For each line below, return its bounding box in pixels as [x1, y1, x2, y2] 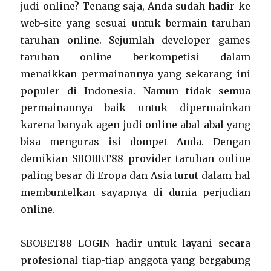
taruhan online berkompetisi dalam [21, 51, 250, 63]
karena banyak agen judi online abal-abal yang [21, 119, 250, 131]
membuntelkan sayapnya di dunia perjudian [21, 186, 250, 198]
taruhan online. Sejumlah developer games [21, 34, 250, 46]
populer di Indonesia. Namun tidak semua [21, 85, 250, 97]
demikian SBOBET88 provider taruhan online [21, 152, 250, 165]
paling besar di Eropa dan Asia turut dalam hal [21, 169, 250, 181]
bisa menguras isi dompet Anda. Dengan [21, 135, 250, 148]
